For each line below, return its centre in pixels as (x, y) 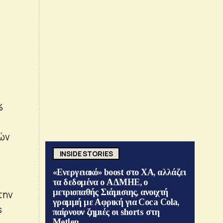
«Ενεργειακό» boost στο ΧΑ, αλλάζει (119, 172)
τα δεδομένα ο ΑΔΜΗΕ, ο (100, 182)
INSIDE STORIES (86, 153)
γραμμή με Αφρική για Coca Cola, (116, 202)
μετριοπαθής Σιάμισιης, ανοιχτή (111, 192)
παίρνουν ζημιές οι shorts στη (106, 212)
